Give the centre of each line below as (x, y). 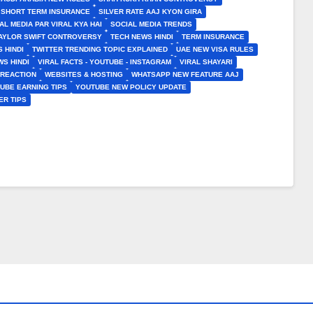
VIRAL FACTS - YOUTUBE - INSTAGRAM (104, 62)
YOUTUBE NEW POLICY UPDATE (131, 87)
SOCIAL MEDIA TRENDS (151, 24)
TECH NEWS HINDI (142, 37)
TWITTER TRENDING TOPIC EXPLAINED (100, 49)
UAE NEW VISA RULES (215, 49)
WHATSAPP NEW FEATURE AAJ (185, 74)
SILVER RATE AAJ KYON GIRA (150, 12)
